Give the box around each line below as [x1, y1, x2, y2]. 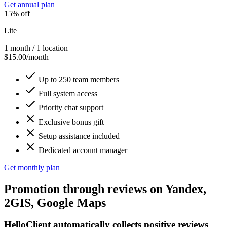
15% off [4, 9, 30, 18]
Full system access [36, 89, 97, 98]
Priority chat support [36, 103, 103, 112]
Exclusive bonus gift [36, 117, 104, 126]
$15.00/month [4, 52, 49, 61]
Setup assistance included [36, 131, 120, 140]
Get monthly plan [4, 163, 60, 172]
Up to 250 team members [36, 74, 119, 84]
